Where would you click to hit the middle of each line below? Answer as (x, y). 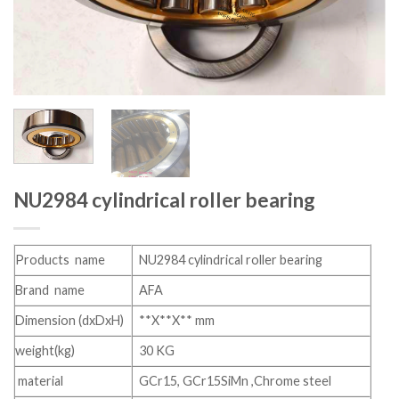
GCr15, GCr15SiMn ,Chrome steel (236, 381)
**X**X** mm (177, 321)
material (39, 381)
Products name (60, 260)
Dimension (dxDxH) (69, 321)
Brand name (50, 290)
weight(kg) (45, 351)
